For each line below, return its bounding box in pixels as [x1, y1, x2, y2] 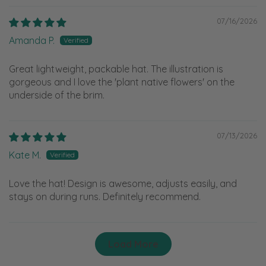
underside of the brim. [9, 89, 104, 101]
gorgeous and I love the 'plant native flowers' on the [9, 76, 235, 88]
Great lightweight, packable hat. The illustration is [9, 63, 223, 75]
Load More [107, 238, 159, 250]
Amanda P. [9, 34, 55, 46]
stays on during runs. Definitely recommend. [9, 191, 201, 202]
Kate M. [9, 149, 41, 161]
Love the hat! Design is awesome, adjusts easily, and [9, 178, 237, 189]
